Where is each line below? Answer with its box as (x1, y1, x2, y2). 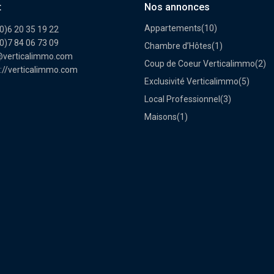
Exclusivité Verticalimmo (144, 76, 239, 86)
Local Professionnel (144, 94, 220, 104)
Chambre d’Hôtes (144, 40, 212, 51)
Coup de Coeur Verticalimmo (144, 58, 255, 68)
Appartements (144, 23, 201, 33)
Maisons (144, 111, 177, 122)
